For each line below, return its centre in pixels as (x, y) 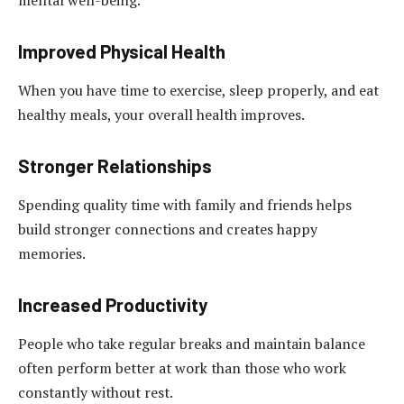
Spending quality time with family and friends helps (185, 205)
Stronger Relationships (115, 166)
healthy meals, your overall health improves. (161, 115)
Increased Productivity (113, 305)
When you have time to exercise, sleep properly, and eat (198, 91)
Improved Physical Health (122, 52)
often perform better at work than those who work (182, 368)
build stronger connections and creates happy (168, 230)
